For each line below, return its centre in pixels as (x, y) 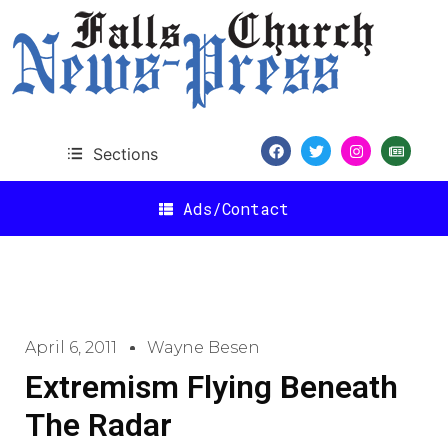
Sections (125, 153)
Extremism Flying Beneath (211, 387)
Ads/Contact (236, 208)
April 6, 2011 (71, 347)
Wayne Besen (203, 347)
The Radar (98, 425)
